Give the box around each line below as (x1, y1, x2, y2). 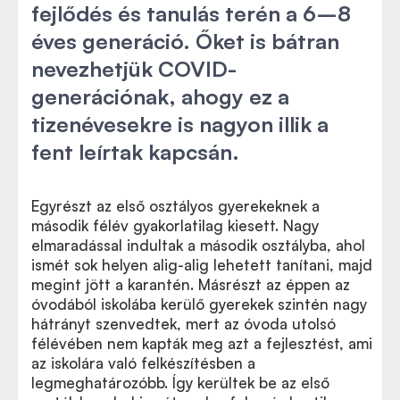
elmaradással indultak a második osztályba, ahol (31, 236, 365, 254)
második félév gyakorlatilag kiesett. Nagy (31, 216, 319, 235)
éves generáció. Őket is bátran (31, 28, 339, 54)
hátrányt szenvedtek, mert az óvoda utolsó (31, 314, 336, 333)
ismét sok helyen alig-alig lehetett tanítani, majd (31, 255, 372, 274)
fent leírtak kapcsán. (31, 138, 239, 165)
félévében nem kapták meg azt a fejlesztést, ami (31, 334, 372, 353)
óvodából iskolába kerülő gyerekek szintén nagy (31, 295, 367, 313)
